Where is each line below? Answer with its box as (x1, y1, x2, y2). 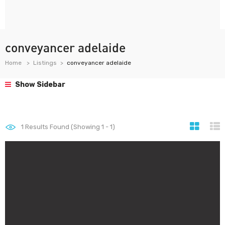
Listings (33, 59, 57, 66)
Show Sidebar (14, 80, 65, 89)
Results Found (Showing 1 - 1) (24, 123, 115, 131)
